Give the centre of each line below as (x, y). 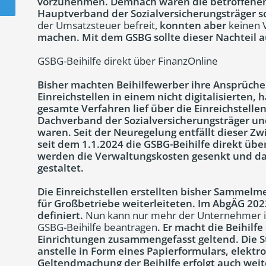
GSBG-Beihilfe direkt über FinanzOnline (128, 61)
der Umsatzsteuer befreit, (97, 26)
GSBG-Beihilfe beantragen (97, 227)
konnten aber (193, 26)
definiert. (61, 216)
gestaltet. (61, 168)
